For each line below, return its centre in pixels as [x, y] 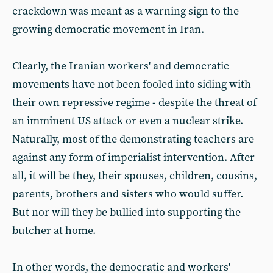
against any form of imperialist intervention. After [133, 158]
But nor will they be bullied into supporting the [126, 212]
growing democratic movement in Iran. [108, 30]
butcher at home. [54, 231]
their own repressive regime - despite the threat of [134, 103]
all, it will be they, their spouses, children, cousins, [135, 176]
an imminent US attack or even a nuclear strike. [128, 121]
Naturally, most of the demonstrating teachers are [133, 139]
